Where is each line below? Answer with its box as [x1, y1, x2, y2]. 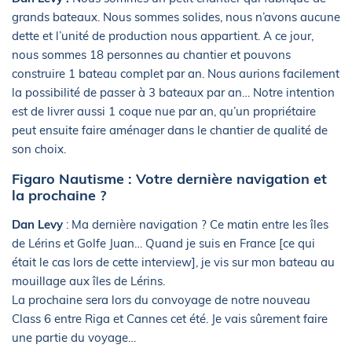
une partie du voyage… [12, 329, 136, 345]
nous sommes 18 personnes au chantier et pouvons [12, 46, 291, 62]
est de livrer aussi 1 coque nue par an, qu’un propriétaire [12, 103, 316, 119]
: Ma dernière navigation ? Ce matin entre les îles [66, 216, 328, 232]
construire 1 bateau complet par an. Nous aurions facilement [12, 65, 339, 81]
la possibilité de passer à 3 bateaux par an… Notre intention [12, 84, 335, 100]
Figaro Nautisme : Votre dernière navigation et [12, 169, 327, 188]
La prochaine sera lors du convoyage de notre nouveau [12, 291, 310, 307]
